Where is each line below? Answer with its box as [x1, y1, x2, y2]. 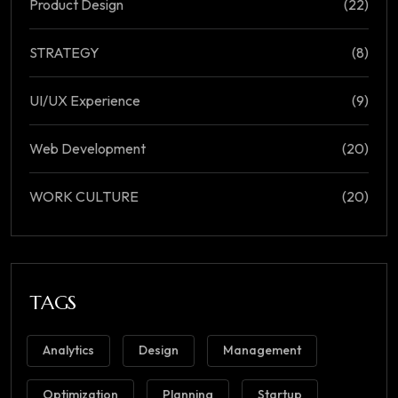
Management [223, 342, 301, 359]
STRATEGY [29, 44, 99, 62]
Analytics [43, 342, 94, 359]
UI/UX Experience [29, 92, 140, 110]
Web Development [29, 139, 146, 158]
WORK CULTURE [29, 187, 139, 206]
